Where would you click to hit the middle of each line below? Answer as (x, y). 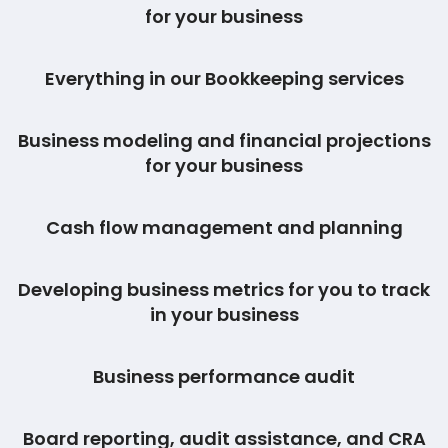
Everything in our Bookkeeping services (224, 78)
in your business (224, 314)
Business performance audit (224, 376)
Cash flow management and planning (224, 227)
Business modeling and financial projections (224, 140)
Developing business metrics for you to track (224, 289)
